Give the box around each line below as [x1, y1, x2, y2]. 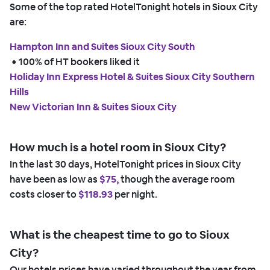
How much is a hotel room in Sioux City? [10, 140, 226, 155]
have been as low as [10, 173, 99, 186]
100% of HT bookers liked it [19, 55, 140, 69]
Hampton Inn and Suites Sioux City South [10, 40, 195, 54]
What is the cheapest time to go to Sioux [10, 227, 230, 243]
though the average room [119, 173, 235, 186]
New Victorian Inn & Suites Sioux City [10, 101, 177, 114]
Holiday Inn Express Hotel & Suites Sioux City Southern [10, 71, 255, 84]
